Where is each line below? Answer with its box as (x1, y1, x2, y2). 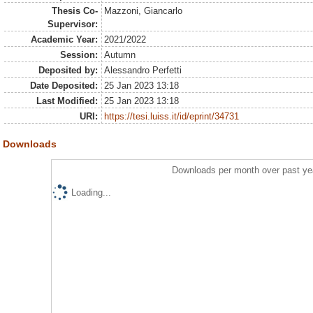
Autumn (104, 50, 136, 60)
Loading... (71, 187, 111, 198)
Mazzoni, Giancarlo (104, 6, 183, 16)
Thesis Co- (51, 6, 98, 16)
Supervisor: (47, 19, 98, 29)
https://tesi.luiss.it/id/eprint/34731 (104, 111, 240, 122)
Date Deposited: (29, 80, 98, 91)
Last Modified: (36, 96, 98, 106)
